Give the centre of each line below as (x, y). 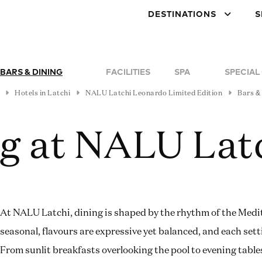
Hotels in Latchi (42, 94)
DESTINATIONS (182, 15)
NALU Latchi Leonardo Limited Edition (154, 94)
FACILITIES (128, 73)
